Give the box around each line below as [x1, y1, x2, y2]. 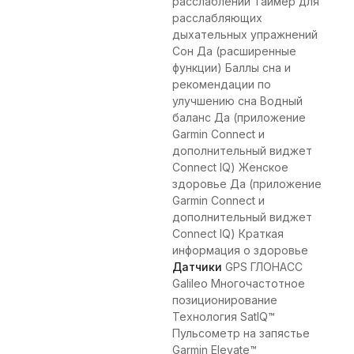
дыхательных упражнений [172, 28, 318, 42]
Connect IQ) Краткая [172, 227, 284, 241]
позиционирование [172, 293, 277, 307]
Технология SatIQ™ [172, 310, 275, 324]
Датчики [172, 260, 222, 274]
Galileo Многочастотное [172, 277, 305, 291]
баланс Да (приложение [172, 111, 306, 125]
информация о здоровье [172, 243, 308, 258]
